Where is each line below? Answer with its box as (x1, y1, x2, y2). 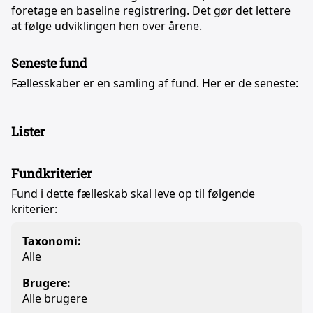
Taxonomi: (22, 233, 81, 249)
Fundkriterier (11, 165, 92, 182)
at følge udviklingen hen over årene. (11, 18, 202, 34)
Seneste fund (11, 54, 87, 71)
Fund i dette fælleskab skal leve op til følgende (11, 186, 255, 201)
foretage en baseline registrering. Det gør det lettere (11, 3, 291, 18)
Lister (11, 123, 45, 140)
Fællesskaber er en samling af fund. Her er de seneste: (11, 75, 298, 91)
